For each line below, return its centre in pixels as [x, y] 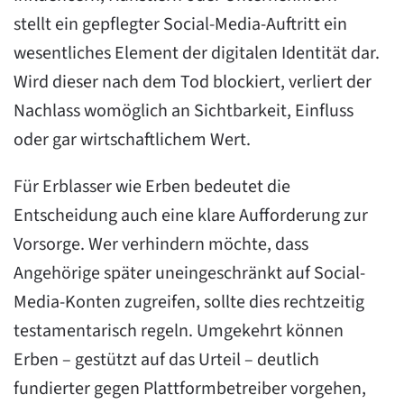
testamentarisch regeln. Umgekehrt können [179, 331]
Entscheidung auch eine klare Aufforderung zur [191, 216]
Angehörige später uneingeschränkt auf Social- [189, 273]
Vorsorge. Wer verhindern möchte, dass [161, 244]
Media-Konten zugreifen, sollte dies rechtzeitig [189, 302]
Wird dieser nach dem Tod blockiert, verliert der [193, 82]
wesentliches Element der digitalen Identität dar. [197, 53]
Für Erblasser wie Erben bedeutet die [152, 187]
